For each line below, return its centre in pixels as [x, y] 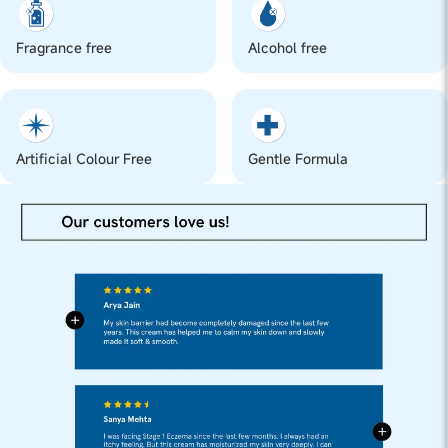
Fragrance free [64, 48]
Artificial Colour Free [84, 159]
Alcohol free [287, 48]
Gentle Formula [298, 159]
